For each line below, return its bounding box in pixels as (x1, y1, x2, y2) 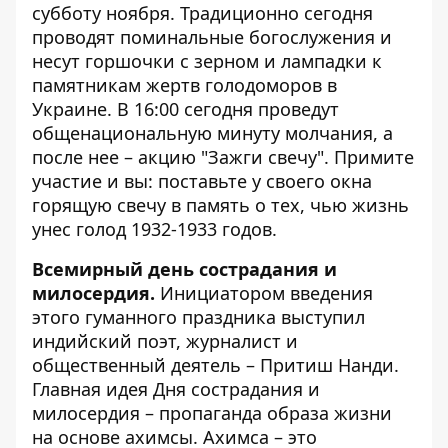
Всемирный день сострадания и (32, 257, 337, 281)
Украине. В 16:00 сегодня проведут (32, 97, 339, 121)
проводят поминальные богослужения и (32, 25, 392, 49)
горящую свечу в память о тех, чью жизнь (32, 193, 409, 217)
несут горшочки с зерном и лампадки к (32, 49, 382, 73)
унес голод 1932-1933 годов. (32, 217, 277, 241)
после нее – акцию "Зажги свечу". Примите (32, 145, 414, 169)
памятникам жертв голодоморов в (32, 73, 337, 97)
